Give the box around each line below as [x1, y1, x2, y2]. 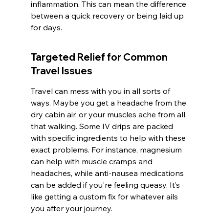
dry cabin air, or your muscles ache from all [30, 109, 187, 120]
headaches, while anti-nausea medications [30, 168, 186, 178]
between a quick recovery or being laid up [30, 11, 186, 21]
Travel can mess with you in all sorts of [30, 86, 172, 96]
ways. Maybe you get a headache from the [30, 98, 188, 108]
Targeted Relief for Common [30, 51, 170, 64]
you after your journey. [30, 203, 112, 214]
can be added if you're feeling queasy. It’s [30, 180, 182, 190]
